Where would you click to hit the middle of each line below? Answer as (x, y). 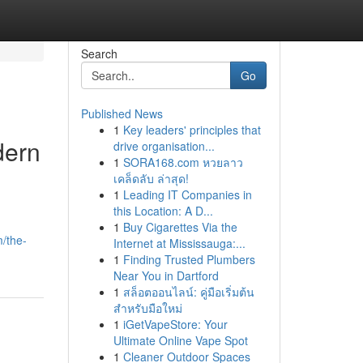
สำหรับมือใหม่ (147, 308)
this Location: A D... (163, 211)
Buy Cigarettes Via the (180, 227)
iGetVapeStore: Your (175, 324)
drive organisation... (164, 146)
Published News (122, 113)
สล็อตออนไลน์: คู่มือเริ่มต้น (188, 292)
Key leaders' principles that (192, 130)
